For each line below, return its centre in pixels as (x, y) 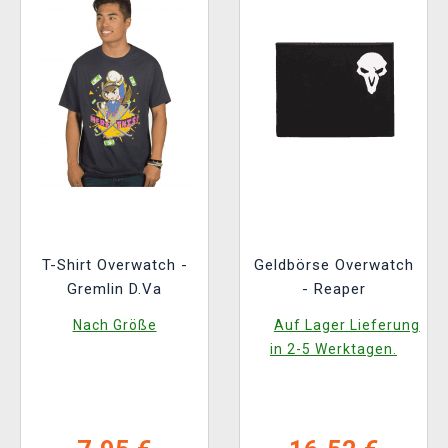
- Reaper (333, 288)
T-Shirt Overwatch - (114, 264)
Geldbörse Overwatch (333, 264)
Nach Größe (114, 324)
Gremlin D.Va (114, 288)
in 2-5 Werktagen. (333, 348)
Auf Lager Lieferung (346, 324)
